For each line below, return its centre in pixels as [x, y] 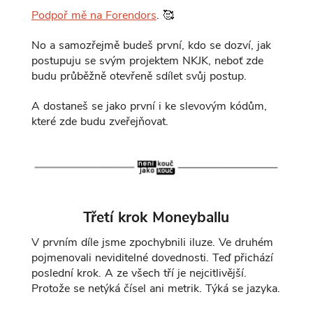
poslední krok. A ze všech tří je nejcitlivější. [139, 274]
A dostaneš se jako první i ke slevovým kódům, [149, 107]
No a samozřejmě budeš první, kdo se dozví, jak [151, 46]
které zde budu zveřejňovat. [100, 122]
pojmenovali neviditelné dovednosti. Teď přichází [152, 258]
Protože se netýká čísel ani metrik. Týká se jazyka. [155, 289]
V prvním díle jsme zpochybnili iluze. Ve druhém [152, 243]
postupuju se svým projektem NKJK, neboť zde [147, 61]
